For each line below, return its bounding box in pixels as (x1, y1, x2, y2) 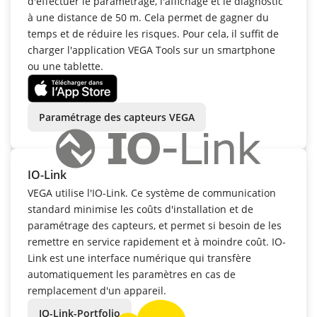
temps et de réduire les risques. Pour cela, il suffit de (28, 27, 279, 41)
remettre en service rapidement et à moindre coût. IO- (28, 235, 286, 249)
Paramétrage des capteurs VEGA (39, 110, 195, 125)
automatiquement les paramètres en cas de (28, 267, 236, 282)
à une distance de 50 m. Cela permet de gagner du (28, 11, 269, 25)
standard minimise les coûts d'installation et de (28, 202, 253, 217)
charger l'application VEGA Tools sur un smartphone (28, 43, 275, 57)
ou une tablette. (28, 59, 103, 74)
